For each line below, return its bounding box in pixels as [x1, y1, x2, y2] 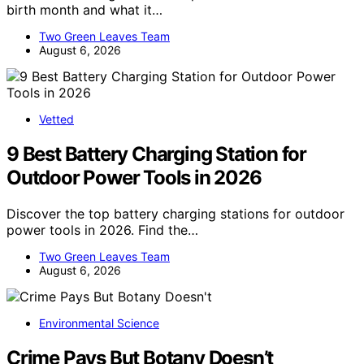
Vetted [39, 112, 74, 127]
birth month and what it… [6, 2, 162, 19]
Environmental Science [39, 316, 159, 331]
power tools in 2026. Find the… [6, 222, 198, 239]
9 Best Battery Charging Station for [6, 142, 306, 167]
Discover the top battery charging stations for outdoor [6, 206, 344, 223]
